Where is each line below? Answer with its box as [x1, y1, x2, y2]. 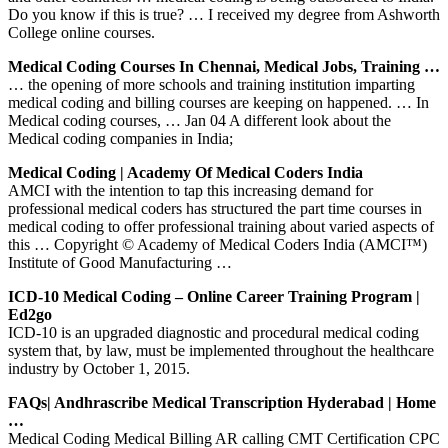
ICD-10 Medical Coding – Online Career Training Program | [8, 287, 420, 305]
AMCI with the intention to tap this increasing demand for [8, 181, 373, 199]
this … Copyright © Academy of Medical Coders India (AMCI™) [8, 235, 427, 253]
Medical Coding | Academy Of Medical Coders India [8, 163, 363, 181]
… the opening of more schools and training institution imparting [8, 75, 415, 93]
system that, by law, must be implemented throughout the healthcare [8, 341, 434, 359]
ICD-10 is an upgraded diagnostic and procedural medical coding [8, 323, 419, 341]
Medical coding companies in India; [8, 129, 233, 147]
